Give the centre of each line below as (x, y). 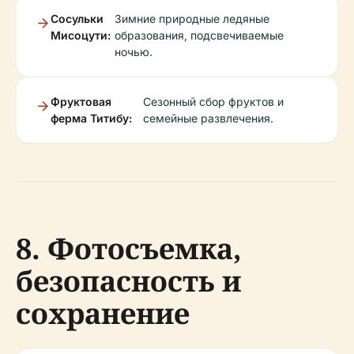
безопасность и (128, 281)
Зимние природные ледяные (192, 19)
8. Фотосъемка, (129, 249)
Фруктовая (81, 102)
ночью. (134, 52)
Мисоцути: (81, 36)
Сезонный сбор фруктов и (214, 102)
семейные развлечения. (209, 119)
